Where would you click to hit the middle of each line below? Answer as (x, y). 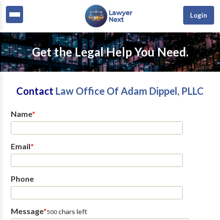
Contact (36, 91)
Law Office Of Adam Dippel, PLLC (130, 91)
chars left (72, 211)
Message (27, 211)
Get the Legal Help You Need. (110, 52)
